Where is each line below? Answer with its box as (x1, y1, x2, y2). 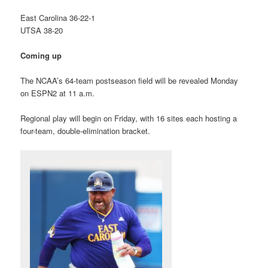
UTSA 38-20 (20, 25, 63, 36)
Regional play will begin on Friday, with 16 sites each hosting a (20, 112, 237, 124)
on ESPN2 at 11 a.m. (20, 87, 95, 99)
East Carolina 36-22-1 (20, 12, 96, 24)
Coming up (20, 50, 62, 62)
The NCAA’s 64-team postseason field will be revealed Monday (20, 75, 239, 87)
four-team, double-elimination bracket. (20, 125, 151, 137)
